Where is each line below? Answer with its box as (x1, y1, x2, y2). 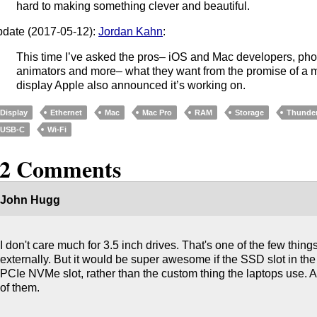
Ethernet (50, 108, 83, 117)
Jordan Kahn (98, 25, 163, 38)
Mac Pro (142, 108, 173, 117)
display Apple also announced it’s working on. (16, 79, 246, 91)
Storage (235, 108, 265, 117)
